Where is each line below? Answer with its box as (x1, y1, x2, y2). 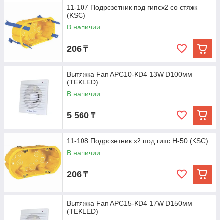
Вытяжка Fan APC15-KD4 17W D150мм (67, 199, 192, 207)
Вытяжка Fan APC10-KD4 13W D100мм (67, 70, 192, 78)
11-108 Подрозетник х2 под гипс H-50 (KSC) (67, 137, 208, 145)
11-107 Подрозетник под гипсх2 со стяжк (67, 3, 197, 11)
